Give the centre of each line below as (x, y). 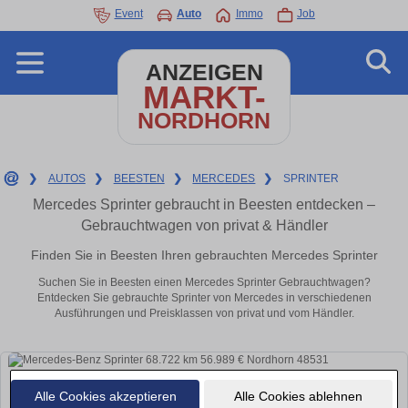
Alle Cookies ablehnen (298, 396)
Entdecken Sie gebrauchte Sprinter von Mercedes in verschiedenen (204, 298)
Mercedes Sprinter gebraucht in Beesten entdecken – (204, 204)
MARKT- (204, 97)
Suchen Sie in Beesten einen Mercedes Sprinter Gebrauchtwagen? (204, 283)
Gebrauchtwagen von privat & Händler (204, 225)
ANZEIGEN (204, 72)
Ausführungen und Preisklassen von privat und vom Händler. (204, 314)
